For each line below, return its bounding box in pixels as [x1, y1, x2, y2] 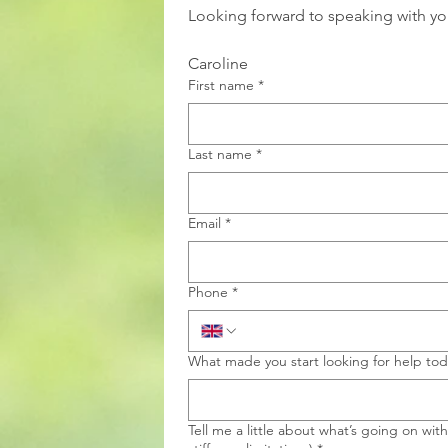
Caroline [188, 54, 248, 73]
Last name [188, 145, 252, 163]
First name [188, 76, 254, 94]
